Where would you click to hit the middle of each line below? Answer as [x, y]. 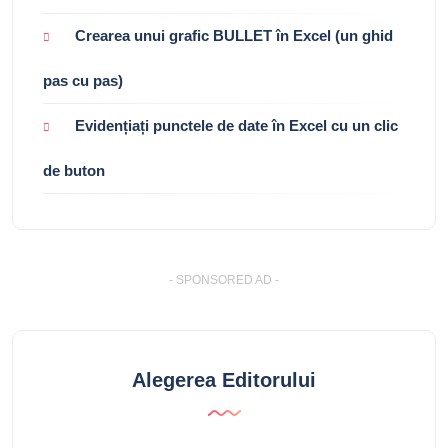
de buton [74, 171]
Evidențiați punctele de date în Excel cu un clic [236, 126]
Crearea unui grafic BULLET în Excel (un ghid [234, 35]
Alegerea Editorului [224, 380]
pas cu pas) [83, 81]
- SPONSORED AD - [224, 280]
